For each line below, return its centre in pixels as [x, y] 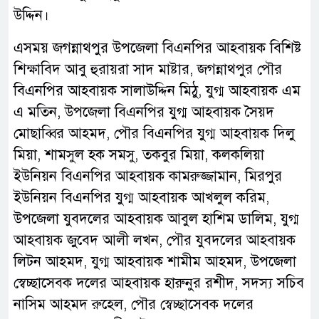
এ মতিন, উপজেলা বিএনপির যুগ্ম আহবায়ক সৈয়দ [144, 112]
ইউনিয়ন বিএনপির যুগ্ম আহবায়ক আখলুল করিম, [141, 197]
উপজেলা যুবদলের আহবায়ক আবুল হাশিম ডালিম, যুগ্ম [156, 219]
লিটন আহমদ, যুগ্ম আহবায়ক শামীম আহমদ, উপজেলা [155, 261]
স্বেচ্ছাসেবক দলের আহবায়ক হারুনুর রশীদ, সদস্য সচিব [159, 283]
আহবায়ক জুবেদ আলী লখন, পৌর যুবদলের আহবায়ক [155, 240]
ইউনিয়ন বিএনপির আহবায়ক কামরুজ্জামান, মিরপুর [148, 176]
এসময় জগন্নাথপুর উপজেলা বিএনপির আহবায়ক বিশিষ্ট [158, 48]
